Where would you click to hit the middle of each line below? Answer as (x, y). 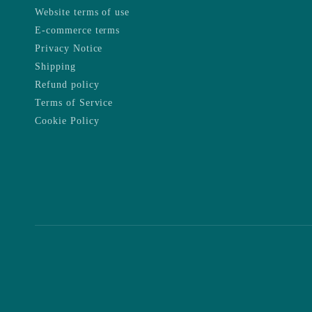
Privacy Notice (69, 49)
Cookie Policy (67, 121)
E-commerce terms (78, 31)
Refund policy (67, 85)
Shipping (55, 67)
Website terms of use (83, 13)
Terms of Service (74, 103)
